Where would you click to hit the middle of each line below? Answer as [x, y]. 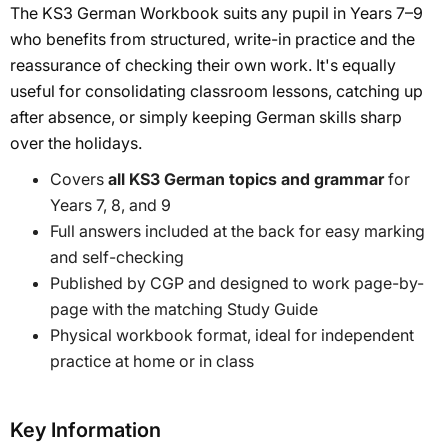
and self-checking [117, 256]
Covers [79, 178]
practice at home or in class [152, 360]
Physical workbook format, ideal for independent [232, 334]
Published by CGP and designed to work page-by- [237, 282]
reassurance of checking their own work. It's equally [203, 64]
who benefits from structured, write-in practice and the [212, 38]
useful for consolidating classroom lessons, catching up [216, 90]
